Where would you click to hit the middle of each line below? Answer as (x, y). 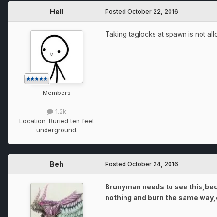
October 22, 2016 (153, 11)
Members (57, 92)
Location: (34, 121)
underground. (57, 130)
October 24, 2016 (153, 164)
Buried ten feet (71, 121)
